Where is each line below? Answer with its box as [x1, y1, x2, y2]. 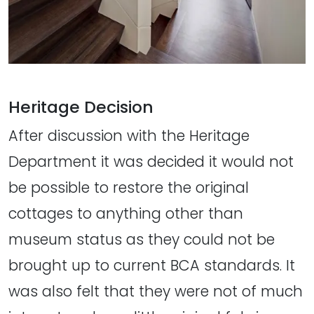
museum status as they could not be [8, 228, 275, 250]
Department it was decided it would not [8, 151, 294, 172]
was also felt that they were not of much [8, 280, 303, 301]
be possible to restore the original [8, 177, 249, 198]
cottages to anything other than [8, 203, 243, 224]
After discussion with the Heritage [8, 125, 250, 146]
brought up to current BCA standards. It [8, 254, 295, 275]
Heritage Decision [8, 95, 153, 118]
